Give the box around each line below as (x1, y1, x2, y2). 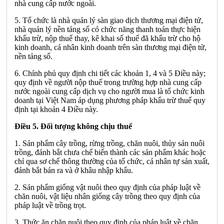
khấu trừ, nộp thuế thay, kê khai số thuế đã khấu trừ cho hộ (14, 33, 200, 42)
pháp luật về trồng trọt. (14, 200, 86, 209)
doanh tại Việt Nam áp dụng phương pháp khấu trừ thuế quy (14, 95, 205, 104)
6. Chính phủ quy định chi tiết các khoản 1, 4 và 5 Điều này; (14, 68, 205, 77)
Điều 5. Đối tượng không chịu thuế (14, 121, 132, 130)
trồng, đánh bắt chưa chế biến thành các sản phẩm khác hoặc (14, 147, 206, 156)
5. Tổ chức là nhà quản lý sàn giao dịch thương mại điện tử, (14, 15, 203, 24)
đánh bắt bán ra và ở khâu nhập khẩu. (14, 165, 133, 174)
